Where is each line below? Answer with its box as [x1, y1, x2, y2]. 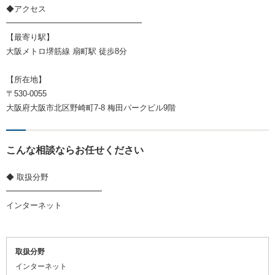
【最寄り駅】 [6, 33, 54, 42]
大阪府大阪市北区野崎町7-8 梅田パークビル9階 [6, 103, 176, 113]
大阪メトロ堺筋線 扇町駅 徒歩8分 [6, 47, 127, 56]
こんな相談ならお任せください [6, 145, 144, 156]
